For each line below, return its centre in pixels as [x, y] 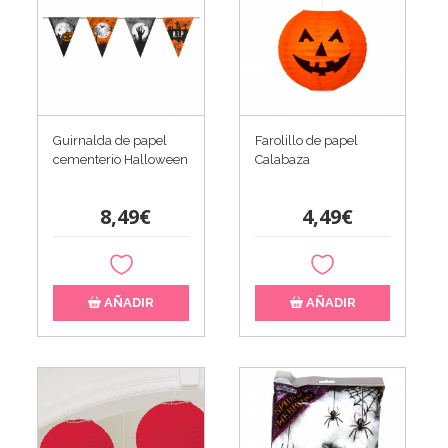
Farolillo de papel [306, 141]
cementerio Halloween [121, 160]
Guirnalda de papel [110, 141]
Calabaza [282, 160]
